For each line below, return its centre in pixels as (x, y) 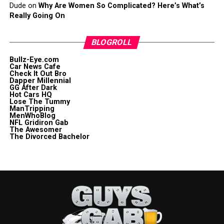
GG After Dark (33, 87)
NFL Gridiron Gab (39, 122)
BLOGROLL (112, 42)
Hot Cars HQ (30, 94)
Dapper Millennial (40, 80)
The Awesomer (35, 129)
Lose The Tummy (39, 101)
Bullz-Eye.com (34, 59)
